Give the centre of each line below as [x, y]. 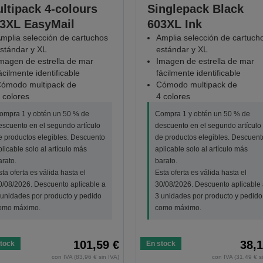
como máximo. [178, 208]
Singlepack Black [195, 9]
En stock [161, 244]
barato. [166, 161]
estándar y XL [182, 50]
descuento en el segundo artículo [208, 126]
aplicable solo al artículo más [201, 149]
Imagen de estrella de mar [205, 61]
